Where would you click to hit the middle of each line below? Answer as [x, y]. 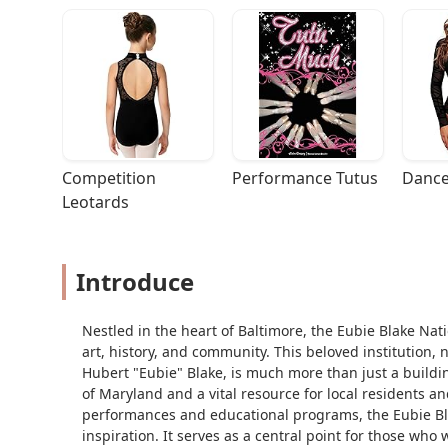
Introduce [135, 282]
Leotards [95, 202]
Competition [109, 178]
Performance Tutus [305, 178]
